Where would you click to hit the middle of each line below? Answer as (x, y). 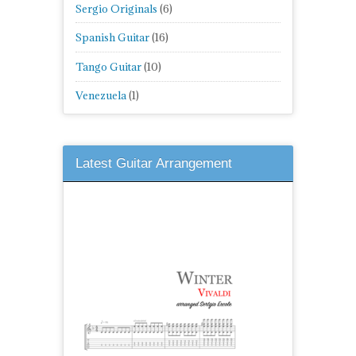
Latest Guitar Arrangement (154, 164)
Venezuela (101, 96)
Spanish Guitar (112, 38)
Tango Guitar (108, 66)
